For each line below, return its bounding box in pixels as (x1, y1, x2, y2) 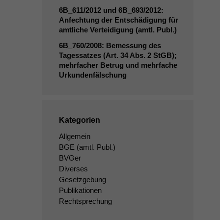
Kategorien (58, 116, 100, 124)
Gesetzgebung (58, 175, 106, 184)
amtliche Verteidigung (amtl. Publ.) (58, 26, 177, 34)
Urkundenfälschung (58, 71, 127, 79)
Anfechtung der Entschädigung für (58, 16, 178, 24)
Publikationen (58, 186, 102, 194)
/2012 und (83, 6, 118, 14)
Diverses (58, 165, 88, 173)
